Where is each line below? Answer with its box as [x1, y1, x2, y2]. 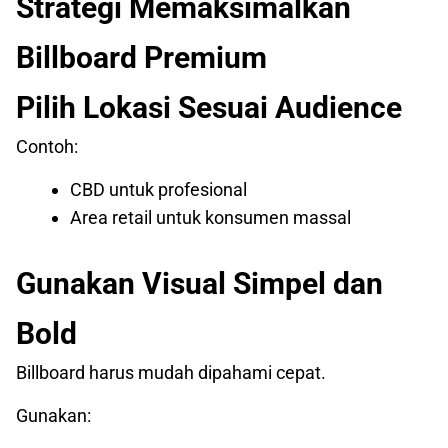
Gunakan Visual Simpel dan [16, 266, 383, 302]
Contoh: [16, 136, 78, 158]
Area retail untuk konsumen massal [70, 207, 351, 229]
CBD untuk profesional [70, 179, 247, 201]
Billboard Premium [16, 40, 267, 76]
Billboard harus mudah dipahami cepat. [16, 362, 326, 384]
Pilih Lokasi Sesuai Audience [16, 90, 402, 126]
